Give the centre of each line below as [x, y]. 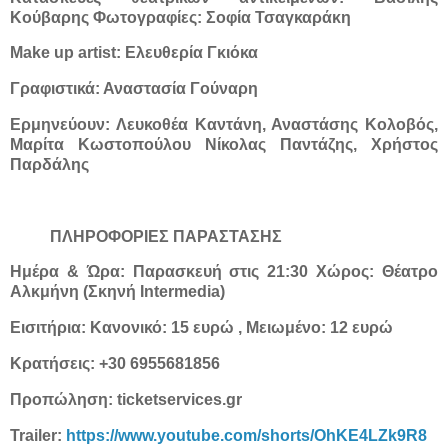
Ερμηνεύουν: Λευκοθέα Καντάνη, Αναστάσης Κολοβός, [224, 124]
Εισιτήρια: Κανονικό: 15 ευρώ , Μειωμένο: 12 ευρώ [201, 328]
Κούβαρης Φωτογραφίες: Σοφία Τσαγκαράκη [180, 17]
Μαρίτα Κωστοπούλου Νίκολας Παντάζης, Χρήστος [224, 144]
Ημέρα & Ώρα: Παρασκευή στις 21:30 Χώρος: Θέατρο [224, 272]
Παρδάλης [49, 164]
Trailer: [38, 435]
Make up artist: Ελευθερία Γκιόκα [136, 53]
